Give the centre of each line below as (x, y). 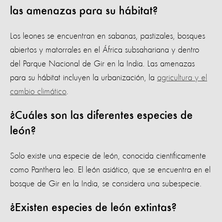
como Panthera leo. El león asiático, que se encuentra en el (110, 170)
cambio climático (38, 92)
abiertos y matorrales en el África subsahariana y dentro (105, 50)
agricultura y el (182, 78)
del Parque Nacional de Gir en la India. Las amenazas (102, 64)
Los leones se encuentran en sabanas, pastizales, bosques (108, 36)
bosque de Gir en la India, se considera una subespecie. (106, 184)
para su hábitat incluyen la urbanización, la (83, 78)
